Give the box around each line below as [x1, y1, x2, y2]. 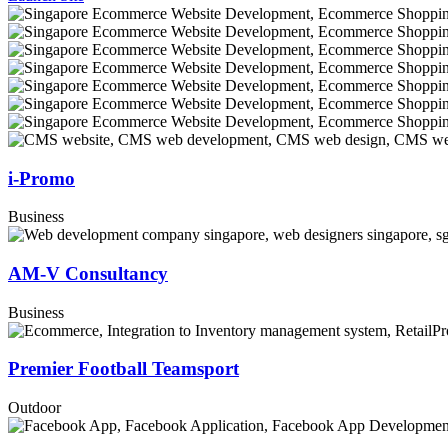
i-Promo [8, 167, 75, 189]
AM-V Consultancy [8, 262, 168, 284]
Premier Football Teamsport [8, 358, 239, 380]
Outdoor [8, 399, 61, 417]
